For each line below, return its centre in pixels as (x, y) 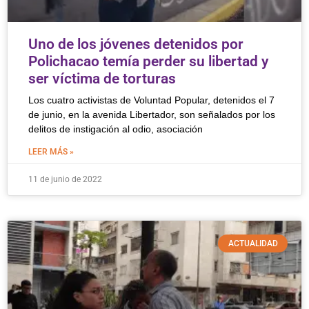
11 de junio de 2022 (65, 179)
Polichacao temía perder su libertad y (148, 61)
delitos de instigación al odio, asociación (116, 129)
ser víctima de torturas (102, 79)
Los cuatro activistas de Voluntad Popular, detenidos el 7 (151, 100)
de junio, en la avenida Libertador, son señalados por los (152, 114)
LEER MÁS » (51, 152)
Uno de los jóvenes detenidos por (136, 44)
